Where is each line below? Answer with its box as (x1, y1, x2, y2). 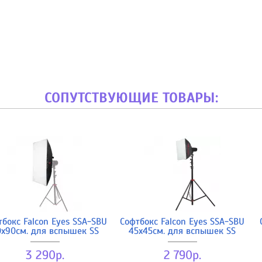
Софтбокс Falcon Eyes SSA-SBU (120, 215, 244, 227)
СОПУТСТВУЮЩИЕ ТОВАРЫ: (44, 88, 218, 106)
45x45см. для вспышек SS (129, 225, 236, 237)
